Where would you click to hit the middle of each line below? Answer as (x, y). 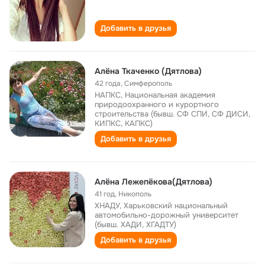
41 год (105, 194)
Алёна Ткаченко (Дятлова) (148, 71)
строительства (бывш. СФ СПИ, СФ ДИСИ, (172, 114)
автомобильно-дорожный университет (167, 215)
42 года (108, 83)
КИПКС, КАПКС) (124, 123)
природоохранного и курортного (157, 104)
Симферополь (148, 83)
